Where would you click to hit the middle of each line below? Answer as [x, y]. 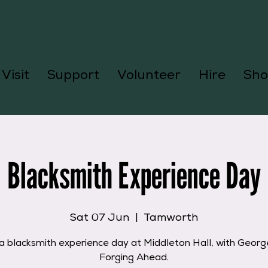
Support [73, 76]
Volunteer [149, 76]
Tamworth [171, 218]
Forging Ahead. [134, 258]
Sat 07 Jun [100, 218]
